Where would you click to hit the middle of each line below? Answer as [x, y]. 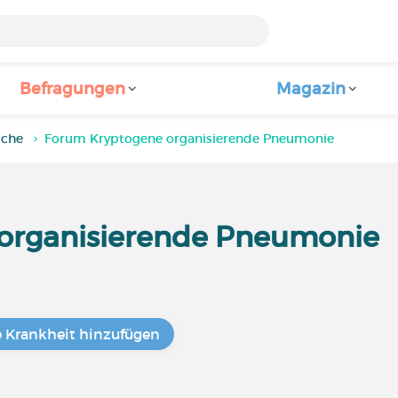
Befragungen [73, 89]
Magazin [311, 89]
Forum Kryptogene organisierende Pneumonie [190, 139]
